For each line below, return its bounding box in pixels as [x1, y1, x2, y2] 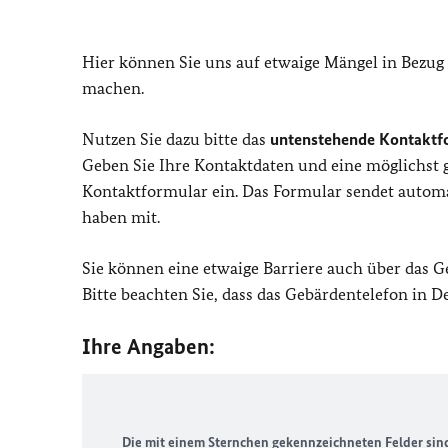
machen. [82, 78, 148, 98]
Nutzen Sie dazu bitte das [82, 129, 270, 149]
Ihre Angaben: [82, 333, 215, 360]
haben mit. [82, 207, 164, 227]
